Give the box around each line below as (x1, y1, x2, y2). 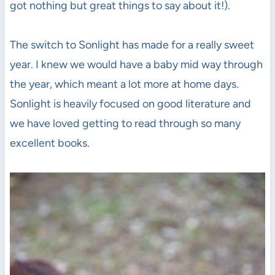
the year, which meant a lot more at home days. (9, 77, 239, 91)
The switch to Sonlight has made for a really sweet (9, 37, 254, 52)
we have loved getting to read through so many (9, 116, 241, 130)
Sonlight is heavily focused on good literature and (9, 96, 251, 110)
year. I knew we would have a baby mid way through (9, 57, 263, 71)
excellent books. (9, 136, 90, 150)
